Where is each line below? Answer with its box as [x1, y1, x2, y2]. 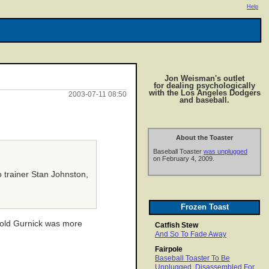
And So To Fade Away [155, 230, 226, 239]
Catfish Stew [155, 221, 198, 230]
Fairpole [155, 245, 183, 254]
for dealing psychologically [154, 81, 255, 90]
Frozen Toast [180, 202, 229, 212]
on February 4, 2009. [153, 155, 214, 163]
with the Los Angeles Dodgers [148, 88, 261, 97]
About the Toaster [176, 134, 233, 141]
